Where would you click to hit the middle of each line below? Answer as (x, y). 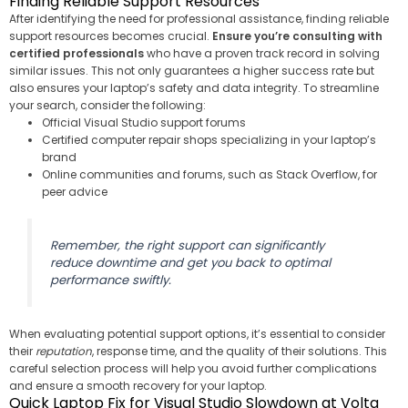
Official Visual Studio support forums (144, 123)
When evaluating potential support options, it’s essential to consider (197, 333)
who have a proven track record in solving (262, 54)
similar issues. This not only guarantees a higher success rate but (192, 71)
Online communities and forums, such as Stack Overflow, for (209, 175)
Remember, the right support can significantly (187, 246)
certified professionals (76, 54)
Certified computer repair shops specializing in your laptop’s (209, 140)
